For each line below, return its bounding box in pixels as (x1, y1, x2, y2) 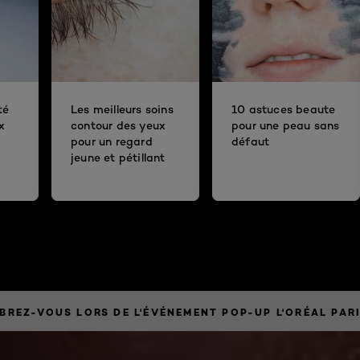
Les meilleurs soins (71, 102, 174, 117)
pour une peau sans (231, 118, 340, 133)
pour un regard (71, 134, 153, 149)
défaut (231, 134, 270, 149)
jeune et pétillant (71, 150, 166, 165)
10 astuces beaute (231, 102, 336, 117)
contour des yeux (71, 118, 166, 133)
